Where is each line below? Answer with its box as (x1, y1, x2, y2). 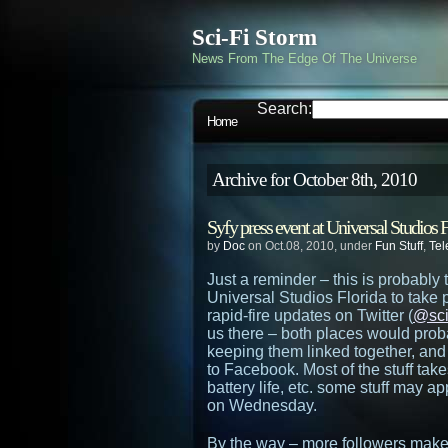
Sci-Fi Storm (192, 25, 317, 50)
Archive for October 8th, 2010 (212, 169, 417, 190)
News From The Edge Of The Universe (192, 51, 417, 66)
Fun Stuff (375, 239, 423, 253)
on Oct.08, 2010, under (245, 239, 375, 253)
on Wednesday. (207, 397, 317, 414)
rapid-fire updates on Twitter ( (207, 307, 413, 324)
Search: (257, 100, 312, 117)
